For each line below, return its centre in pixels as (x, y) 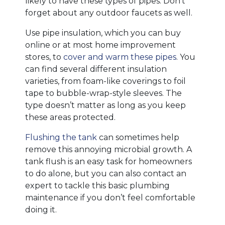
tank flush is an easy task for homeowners (108, 162)
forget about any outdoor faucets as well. (109, 13)
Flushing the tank (61, 138)
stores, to (44, 57)
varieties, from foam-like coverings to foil (105, 81)
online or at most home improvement (100, 45)
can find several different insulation (96, 69)
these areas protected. (70, 118)
